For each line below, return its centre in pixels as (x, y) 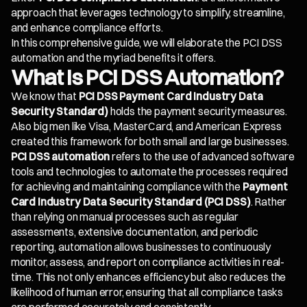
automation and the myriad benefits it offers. (113, 58)
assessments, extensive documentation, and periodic (134, 232)
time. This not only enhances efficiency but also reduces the (148, 278)
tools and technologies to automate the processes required (149, 172)
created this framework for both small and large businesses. (150, 142)
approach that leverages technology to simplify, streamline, (148, 13)
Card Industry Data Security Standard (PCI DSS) (131, 202)
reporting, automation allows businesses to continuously (141, 247)
